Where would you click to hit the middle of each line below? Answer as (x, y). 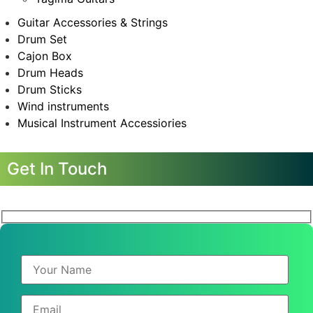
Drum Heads (50, 73)
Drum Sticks (50, 90)
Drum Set (42, 39)
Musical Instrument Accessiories (102, 123)
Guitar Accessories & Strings (93, 23)
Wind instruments (63, 107)
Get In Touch (57, 169)
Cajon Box (45, 56)
